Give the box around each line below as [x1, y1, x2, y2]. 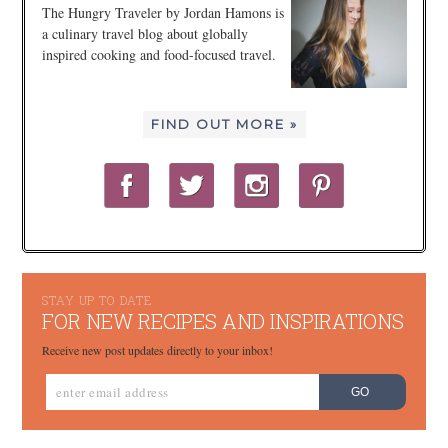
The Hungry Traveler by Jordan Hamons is [41, 2, 284, 22]
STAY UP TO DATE [42, 291, 153, 308]
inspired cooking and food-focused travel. [41, 44, 276, 64]
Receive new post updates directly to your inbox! [42, 341, 274, 358]
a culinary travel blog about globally [41, 23, 248, 43]
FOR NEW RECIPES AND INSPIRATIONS [42, 307, 405, 334]
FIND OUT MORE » [150, 115, 298, 132]
